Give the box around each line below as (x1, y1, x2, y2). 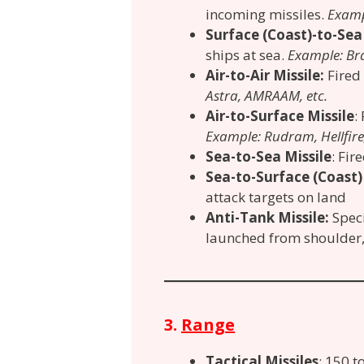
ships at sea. (206, 45, 288, 65)
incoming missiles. (206, 5, 327, 24)
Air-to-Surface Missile (206, 106, 354, 126)
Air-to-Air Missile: (206, 66, 327, 85)
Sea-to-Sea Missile (206, 147, 331, 167)
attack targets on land (206, 188, 346, 207)
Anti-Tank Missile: (206, 208, 332, 227)
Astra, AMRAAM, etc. (206, 86, 327, 106)
